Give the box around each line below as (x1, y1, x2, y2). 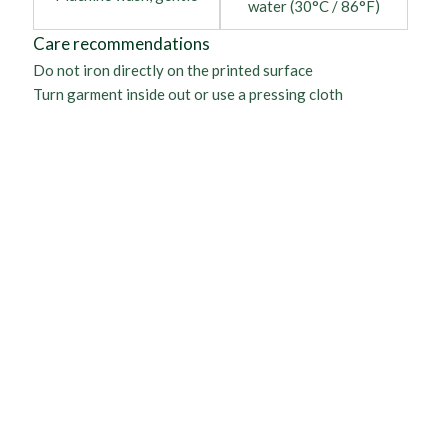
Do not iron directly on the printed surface (32, 61, 313, 79)
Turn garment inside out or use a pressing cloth (32, 85, 343, 103)
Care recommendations (32, 33, 210, 54)
